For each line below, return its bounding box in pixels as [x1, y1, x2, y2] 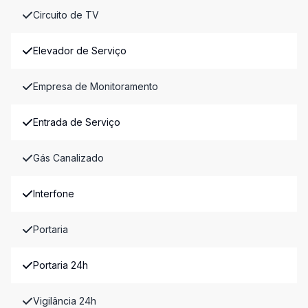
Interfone [33, 188, 74, 199]
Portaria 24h [33, 259, 88, 271]
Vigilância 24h [33, 295, 96, 307]
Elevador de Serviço [33, 45, 126, 56]
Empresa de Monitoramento [33, 80, 158, 92]
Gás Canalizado [33, 152, 104, 164]
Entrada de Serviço [33, 116, 120, 128]
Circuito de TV [33, 9, 99, 21]
